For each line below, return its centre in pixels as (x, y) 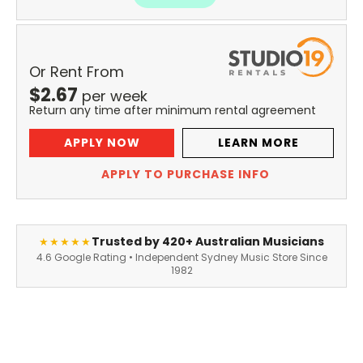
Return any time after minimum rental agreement (173, 111)
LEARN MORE (258, 143)
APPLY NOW (102, 143)
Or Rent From (77, 72)
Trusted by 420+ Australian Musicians (208, 242)
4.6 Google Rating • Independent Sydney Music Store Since (181, 258)
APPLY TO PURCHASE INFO (186, 175)
